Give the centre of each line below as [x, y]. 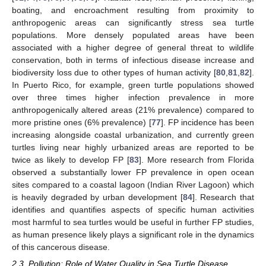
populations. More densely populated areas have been [133, 35]
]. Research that [223, 197]
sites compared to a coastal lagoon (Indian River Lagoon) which [133, 185]
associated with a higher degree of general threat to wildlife [133, 48]
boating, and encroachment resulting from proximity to [133, 10]
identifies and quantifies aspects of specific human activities [133, 210]
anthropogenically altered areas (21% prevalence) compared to [133, 110]
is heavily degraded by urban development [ [97, 197]
